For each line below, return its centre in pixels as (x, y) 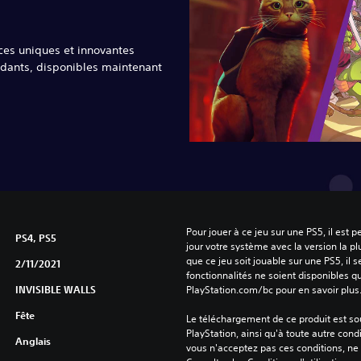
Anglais (33, 341)
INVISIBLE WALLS (55, 290)
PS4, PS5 (35, 238)
